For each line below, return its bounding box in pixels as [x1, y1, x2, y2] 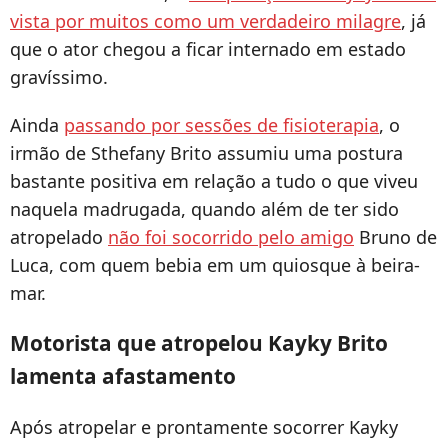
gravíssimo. [10, 65, 108, 90]
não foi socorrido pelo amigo [108, 225, 354, 250]
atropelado [10, 225, 108, 250]
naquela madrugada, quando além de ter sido [10, 197, 399, 222]
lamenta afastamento [10, 362, 236, 391]
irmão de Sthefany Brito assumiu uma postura [10, 141, 403, 166]
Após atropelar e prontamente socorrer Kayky [10, 415, 398, 440]
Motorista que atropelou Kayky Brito [10, 329, 388, 358]
